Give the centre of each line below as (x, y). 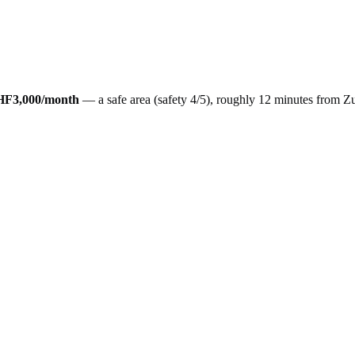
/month (60, 99)
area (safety (158, 99)
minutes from (307, 99)
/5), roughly (226, 99)
